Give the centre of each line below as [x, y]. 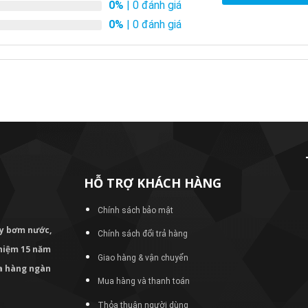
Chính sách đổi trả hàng [143, 234]
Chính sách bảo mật [136, 210]
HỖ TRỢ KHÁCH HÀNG [152, 183]
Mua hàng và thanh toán [144, 282]
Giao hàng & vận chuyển [143, 257]
